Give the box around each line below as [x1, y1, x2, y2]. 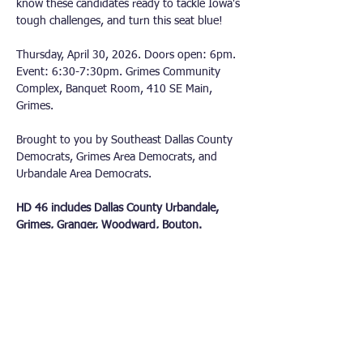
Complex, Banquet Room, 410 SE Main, [16, 83, 216, 95]
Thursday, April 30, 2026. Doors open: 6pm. [16, 49, 239, 61]
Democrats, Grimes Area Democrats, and [16, 152, 220, 163]
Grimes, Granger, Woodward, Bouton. [16, 220, 202, 231]
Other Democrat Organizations [21, 333, 238, 351]
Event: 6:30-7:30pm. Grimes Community [16, 66, 224, 78]
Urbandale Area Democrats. [16, 169, 152, 180]
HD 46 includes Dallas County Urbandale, [16, 203, 222, 214]
